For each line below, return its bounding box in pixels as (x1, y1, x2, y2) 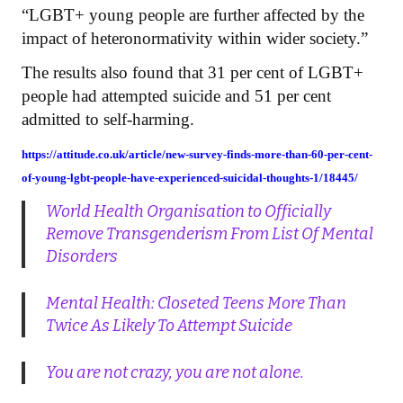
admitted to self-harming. (22, 109, 194, 129)
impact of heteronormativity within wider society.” (22, 28, 368, 48)
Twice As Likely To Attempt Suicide (45, 316, 292, 336)
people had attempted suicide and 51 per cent (22, 85, 331, 105)
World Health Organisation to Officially (45, 201, 331, 222)
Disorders (45, 246, 118, 267)
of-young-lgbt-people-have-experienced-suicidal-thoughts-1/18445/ (22, 170, 358, 184)
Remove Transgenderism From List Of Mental (45, 224, 373, 245)
